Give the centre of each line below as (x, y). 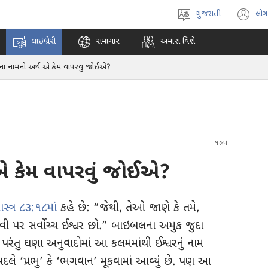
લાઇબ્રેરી (43, 42)
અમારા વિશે (178, 42)
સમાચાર (108, 42)
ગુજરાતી (208, 14)
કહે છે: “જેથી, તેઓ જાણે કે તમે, (128, 208)
